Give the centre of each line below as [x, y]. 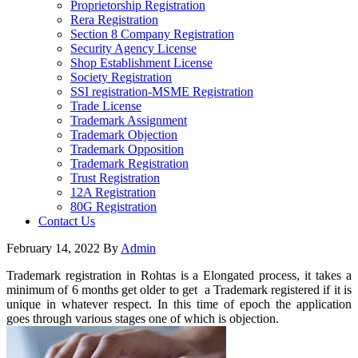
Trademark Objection [124, 135]
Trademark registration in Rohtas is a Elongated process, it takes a [179, 275]
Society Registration [121, 77]
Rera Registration [114, 20]
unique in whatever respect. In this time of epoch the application [179, 304]
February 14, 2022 [53, 248]
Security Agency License [133, 48]
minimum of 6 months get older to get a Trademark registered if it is [179, 290]
